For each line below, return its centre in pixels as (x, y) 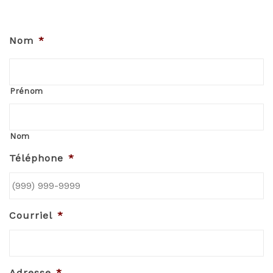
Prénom (27, 91)
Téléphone (36, 158)
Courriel (31, 215)
